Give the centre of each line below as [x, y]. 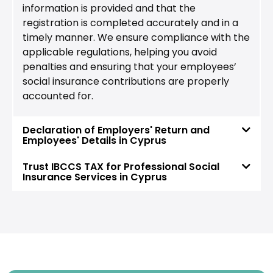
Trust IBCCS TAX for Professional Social [121, 167]
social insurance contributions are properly [126, 81]
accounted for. [58, 96]
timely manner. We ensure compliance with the [136, 37]
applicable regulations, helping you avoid [120, 52]
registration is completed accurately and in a [130, 23]
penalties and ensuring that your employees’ [129, 66]
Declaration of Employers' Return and [116, 130]
